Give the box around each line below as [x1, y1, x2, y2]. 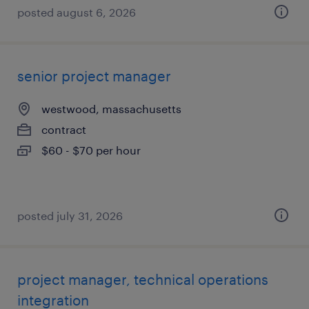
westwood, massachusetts [41, 102, 181, 115]
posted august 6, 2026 [17, 6, 136, 19]
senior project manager [17, 68, 171, 84]
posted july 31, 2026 [17, 209, 123, 222]
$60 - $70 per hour [41, 143, 141, 157]
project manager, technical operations [17, 271, 268, 288]
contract [41, 123, 86, 136]
